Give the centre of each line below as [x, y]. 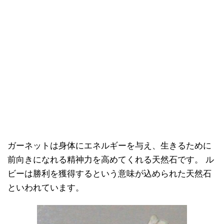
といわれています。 [46, 187]
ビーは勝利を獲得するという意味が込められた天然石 [109, 173]
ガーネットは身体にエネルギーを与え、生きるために [109, 145]
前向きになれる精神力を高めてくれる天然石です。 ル [111, 159]
